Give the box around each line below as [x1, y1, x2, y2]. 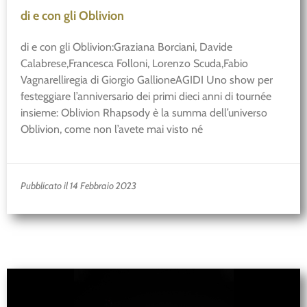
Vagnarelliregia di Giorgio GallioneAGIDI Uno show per [21, 73, 273, 87]
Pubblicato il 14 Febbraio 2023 [21, 179, 136, 192]
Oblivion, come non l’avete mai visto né [21, 123, 203, 136]
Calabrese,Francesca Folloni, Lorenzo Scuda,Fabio [21, 57, 248, 71]
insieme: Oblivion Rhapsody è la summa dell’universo [21, 106, 267, 120]
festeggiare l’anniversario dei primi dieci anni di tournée [21, 90, 271, 103]
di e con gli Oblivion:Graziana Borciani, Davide [21, 40, 232, 54]
